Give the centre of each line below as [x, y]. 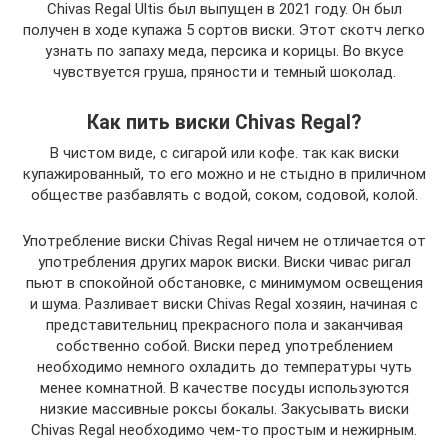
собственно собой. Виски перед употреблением [224, 345]
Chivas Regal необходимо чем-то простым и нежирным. [224, 429]
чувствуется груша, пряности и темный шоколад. [224, 71]
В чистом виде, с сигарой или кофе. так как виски [224, 152]
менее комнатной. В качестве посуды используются [224, 387]
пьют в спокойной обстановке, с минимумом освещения [224, 282]
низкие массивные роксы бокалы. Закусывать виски [224, 408]
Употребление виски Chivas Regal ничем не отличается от [224, 240]
